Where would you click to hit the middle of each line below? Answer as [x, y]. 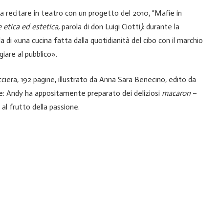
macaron [176, 93]
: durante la [161, 27]
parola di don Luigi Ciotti [101, 27]
